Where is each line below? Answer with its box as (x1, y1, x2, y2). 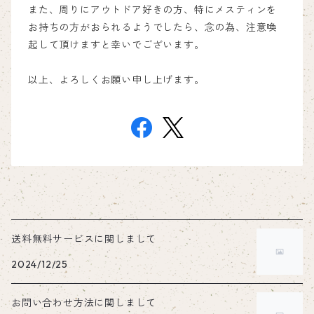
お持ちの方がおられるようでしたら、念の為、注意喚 (28, 21, 278, 34)
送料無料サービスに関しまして (11, 233, 157, 245)
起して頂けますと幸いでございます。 (28, 39, 205, 51)
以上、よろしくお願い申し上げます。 (28, 74, 205, 86)
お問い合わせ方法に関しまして (11, 296, 157, 309)
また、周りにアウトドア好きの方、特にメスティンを (28, 4, 278, 16)
